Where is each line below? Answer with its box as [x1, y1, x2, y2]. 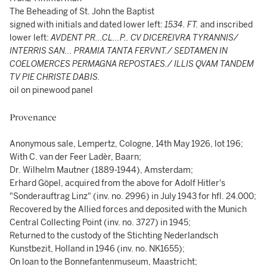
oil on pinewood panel [10, 85, 93, 95]
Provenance [10, 111, 57, 123]
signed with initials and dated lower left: [10, 20, 164, 30]
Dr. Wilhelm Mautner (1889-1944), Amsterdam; [10, 165, 193, 175]
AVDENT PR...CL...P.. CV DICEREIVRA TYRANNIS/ [51, 33, 238, 43]
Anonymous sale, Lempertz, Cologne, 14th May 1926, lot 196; [10, 139, 243, 149]
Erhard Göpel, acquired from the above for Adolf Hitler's [10, 178, 225, 188]
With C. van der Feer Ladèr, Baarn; [10, 152, 141, 162]
